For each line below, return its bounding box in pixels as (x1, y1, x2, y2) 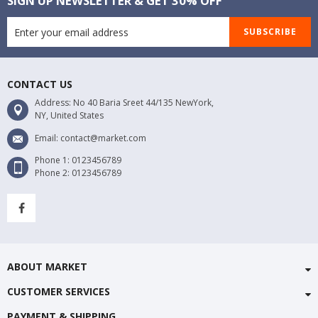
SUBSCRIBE (243, 26, 297, 38)
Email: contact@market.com (35, 132, 146, 144)
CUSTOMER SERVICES (7, 285, 110, 298)
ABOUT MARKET (7, 260, 87, 273)
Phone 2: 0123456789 (35, 167, 121, 179)
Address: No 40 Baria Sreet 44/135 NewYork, (35, 97, 214, 109)
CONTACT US (7, 77, 72, 91)
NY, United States (35, 109, 104, 121)
